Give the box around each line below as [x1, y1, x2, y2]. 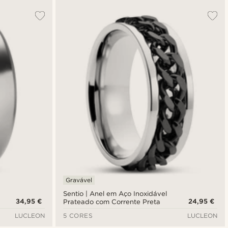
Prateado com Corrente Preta [63, 197, 160, 206]
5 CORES [63, 211, 93, 219]
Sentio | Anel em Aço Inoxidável [63, 189, 167, 197]
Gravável [65, 176, 92, 184]
